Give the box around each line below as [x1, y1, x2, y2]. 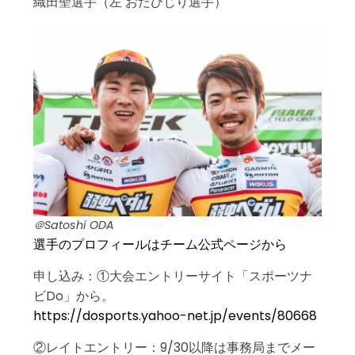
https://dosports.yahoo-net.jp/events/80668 [33, 307, 317, 325]
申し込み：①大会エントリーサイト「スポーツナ [33, 267, 312, 285]
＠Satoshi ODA [33, 217, 114, 233]
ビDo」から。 [33, 287, 114, 305]
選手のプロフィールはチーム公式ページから [33, 235, 287, 254]
